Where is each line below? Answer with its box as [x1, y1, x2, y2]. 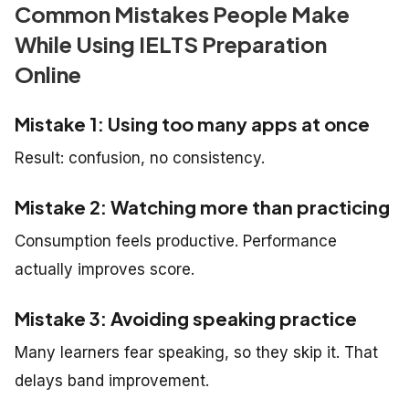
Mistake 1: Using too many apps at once [15, 112, 370, 136]
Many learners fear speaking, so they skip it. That [15, 343, 378, 362]
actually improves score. [15, 260, 194, 279]
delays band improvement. [15, 372, 209, 391]
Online [15, 60, 81, 89]
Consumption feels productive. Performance [15, 232, 337, 251]
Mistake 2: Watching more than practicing [15, 195, 390, 219]
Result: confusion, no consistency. [15, 149, 265, 168]
